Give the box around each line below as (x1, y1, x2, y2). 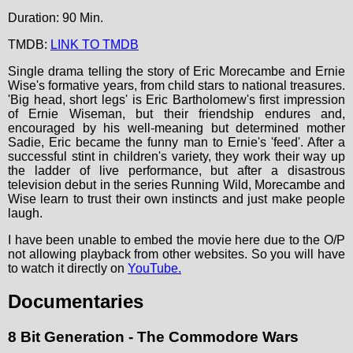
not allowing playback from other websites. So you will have (8, 247, 345, 261)
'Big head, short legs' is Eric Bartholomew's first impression (8, 92, 345, 106)
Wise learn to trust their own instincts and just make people (8, 191, 345, 206)
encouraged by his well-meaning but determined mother (8, 121, 345, 135)
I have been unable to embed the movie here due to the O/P (8, 232, 345, 247)
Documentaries (8, 291, 143, 313)
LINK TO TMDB (50, 37, 139, 51)
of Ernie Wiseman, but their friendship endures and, (8, 106, 345, 121)
